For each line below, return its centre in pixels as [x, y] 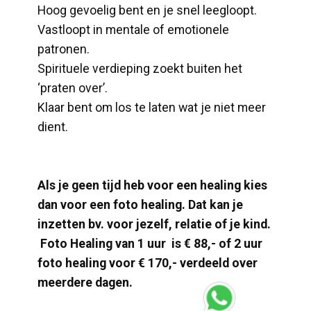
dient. [53, 127]
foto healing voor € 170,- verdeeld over [148, 263]
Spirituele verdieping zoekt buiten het [140, 69]
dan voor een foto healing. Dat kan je [140, 205]
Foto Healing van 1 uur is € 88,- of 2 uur [150, 244]
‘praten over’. [73, 88]
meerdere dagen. [85, 283]
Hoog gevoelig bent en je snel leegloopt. [147, 10]
